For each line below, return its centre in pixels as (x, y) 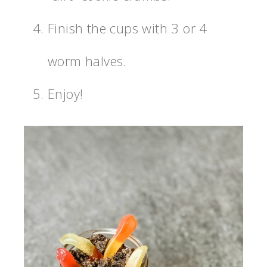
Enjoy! (66, 93)
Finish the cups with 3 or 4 (128, 28)
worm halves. (87, 60)
